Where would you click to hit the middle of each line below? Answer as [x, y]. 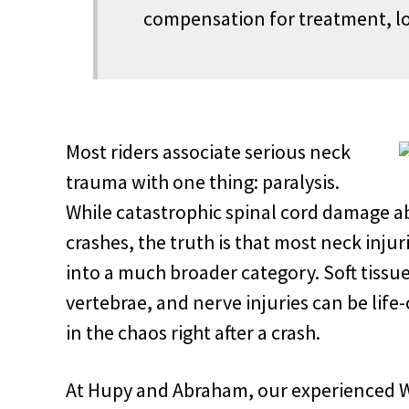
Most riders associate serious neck [208, 151]
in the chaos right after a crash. [193, 332]
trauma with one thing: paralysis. [203, 181]
